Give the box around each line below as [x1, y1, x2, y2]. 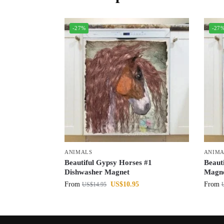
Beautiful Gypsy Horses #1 [64, 158, 152, 166]
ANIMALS [64, 148, 92, 155]
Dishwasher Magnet [64, 167, 129, 176]
